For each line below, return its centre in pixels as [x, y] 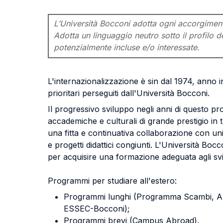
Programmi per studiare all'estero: [112, 181]
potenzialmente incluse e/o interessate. [127, 47]
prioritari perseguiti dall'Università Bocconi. [129, 93]
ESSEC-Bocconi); [97, 209]
